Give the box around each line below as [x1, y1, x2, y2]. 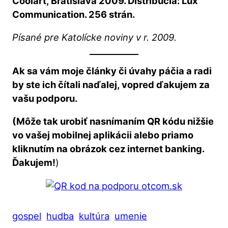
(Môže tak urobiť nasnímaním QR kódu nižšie [12, 116, 214, 127]
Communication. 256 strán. [12, 9, 135, 20]
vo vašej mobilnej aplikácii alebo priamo [12, 129, 194, 141]
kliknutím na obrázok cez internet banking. [12, 143, 205, 155]
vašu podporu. [12, 93, 78, 104]
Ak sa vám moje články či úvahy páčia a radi [12, 65, 212, 77]
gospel [12, 210, 42, 221]
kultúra [79, 210, 110, 221]
